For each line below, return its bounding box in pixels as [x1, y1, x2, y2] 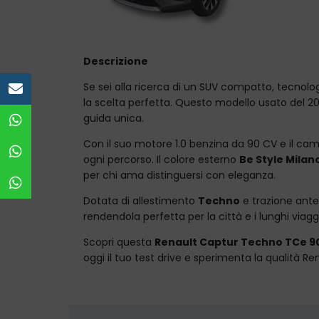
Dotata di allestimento [83, 193, 198, 208]
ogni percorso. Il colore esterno [83, 152, 239, 167]
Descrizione [83, 53, 148, 68]
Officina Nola [31, 145, 98, 159]
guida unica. [83, 110, 144, 125]
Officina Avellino [31, 176, 114, 190]
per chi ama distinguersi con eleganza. [83, 167, 276, 182]
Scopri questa [83, 234, 155, 249]
